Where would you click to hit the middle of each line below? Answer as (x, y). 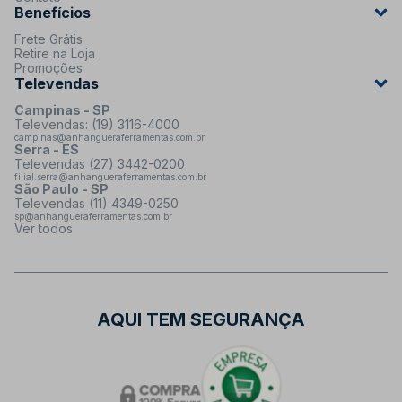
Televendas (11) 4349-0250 (96, 203)
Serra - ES (47, 149)
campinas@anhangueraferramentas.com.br (109, 137)
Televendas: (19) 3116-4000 (97, 124)
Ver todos (44, 228)
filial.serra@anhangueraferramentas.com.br (110, 176)
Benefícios (52, 12)
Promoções (48, 67)
